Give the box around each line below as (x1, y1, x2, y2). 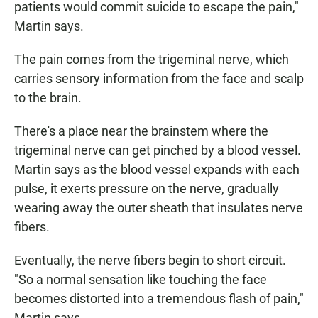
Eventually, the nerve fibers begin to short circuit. (14, 253, 286, 268)
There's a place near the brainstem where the (14, 124, 268, 138)
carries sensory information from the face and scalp (14, 71, 304, 86)
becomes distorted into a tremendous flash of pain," (14, 291, 304, 306)
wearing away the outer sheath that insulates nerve (14, 200, 303, 215)
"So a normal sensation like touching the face (14, 272, 267, 287)
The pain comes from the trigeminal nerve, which (14, 52, 289, 67)
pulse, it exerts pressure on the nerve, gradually (14, 181, 279, 196)
